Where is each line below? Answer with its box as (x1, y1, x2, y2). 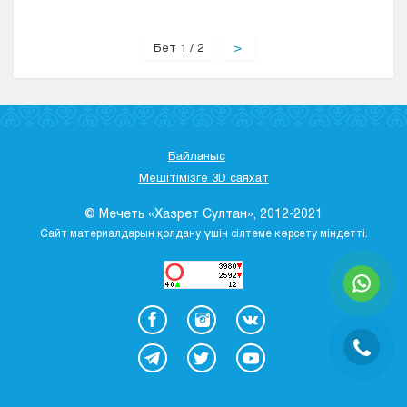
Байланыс (168, 148, 225, 163)
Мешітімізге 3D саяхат (138, 170, 269, 184)
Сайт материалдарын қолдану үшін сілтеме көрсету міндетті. (39, 226, 368, 239)
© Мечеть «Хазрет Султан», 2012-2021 (84, 205, 323, 221)
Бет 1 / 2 (153, 40, 203, 55)
